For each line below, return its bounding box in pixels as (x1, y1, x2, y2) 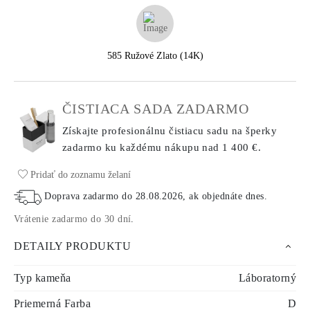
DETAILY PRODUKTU (14, 240, 131, 252)
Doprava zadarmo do (44, 191, 136, 202)
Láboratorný (238, 272, 296, 284)
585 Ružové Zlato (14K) (107, 51, 203, 61)
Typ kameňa (14, 272, 71, 284)
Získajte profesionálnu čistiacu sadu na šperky (62, 125, 277, 136)
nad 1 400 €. (202, 142, 262, 153)
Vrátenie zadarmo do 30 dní (14, 214, 131, 224)
